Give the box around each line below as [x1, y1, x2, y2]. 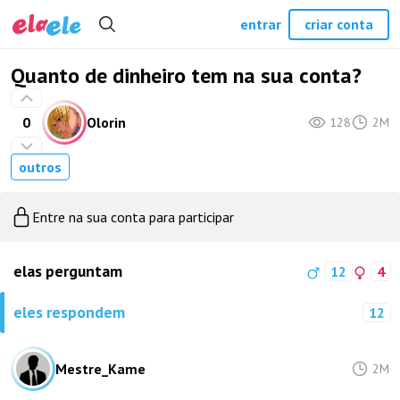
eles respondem [13, 302, 125, 322]
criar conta [304, 15, 373, 33]
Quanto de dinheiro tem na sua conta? [11, 62, 362, 89]
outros [19, 158, 62, 176]
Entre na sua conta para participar [32, 208, 234, 226]
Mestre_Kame [55, 360, 146, 378]
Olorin [87, 113, 126, 131]
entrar [240, 15, 281, 33]
